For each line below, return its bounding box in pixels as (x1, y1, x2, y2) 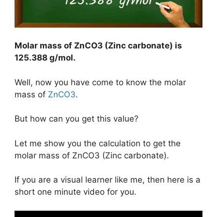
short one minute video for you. (15, 187, 137, 197)
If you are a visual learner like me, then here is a (15, 175, 201, 185)
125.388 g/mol (15, 53, 73, 62)
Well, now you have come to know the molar (15, 77, 186, 87)
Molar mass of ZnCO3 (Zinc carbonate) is (15, 41, 182, 50)
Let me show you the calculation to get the (15, 138, 181, 148)
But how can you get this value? (15, 114, 139, 124)
